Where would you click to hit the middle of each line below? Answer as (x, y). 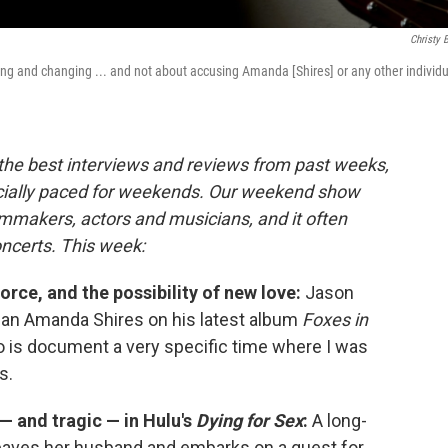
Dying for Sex (249, 420)
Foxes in (335, 319)
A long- (339, 420)
